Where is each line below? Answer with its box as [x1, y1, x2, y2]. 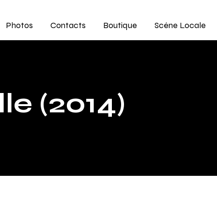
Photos [6, 20, 33, 30]
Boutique [103, 20, 138, 30]
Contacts [50, 20, 86, 30]
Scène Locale [155, 20, 206, 30]
